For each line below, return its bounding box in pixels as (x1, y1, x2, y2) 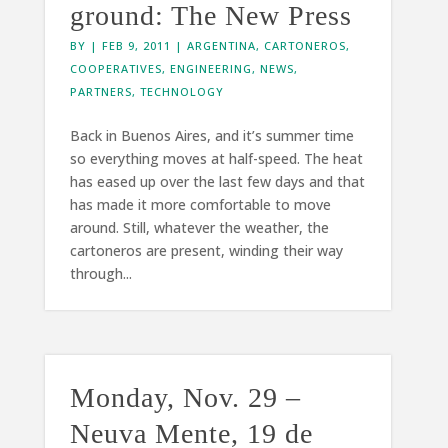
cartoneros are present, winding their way (69, 240, 343, 260)
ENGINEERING (169, 60, 252, 76)
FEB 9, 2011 (101, 37, 171, 53)
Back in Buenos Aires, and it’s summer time (69, 125, 354, 145)
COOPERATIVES (69, 60, 162, 76)
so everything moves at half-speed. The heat (69, 148, 363, 168)
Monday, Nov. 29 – (69, 381, 301, 413)
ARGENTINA (186, 37, 256, 53)
